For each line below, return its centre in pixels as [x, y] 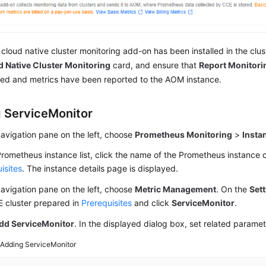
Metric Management [176, 189]
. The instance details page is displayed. [100, 168]
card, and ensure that [155, 65]
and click [152, 202]
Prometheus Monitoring [184, 134]
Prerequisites [107, 202]
